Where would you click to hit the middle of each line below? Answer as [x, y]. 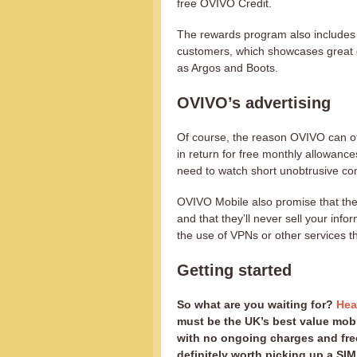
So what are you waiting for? [257, 304]
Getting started [234, 270]
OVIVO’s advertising [254, 102]
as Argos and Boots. [228, 67]
